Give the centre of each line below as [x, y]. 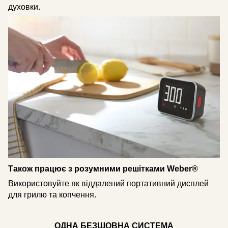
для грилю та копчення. [52, 195]
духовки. [24, 7]
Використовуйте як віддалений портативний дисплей [108, 184]
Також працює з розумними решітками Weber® [103, 168]
